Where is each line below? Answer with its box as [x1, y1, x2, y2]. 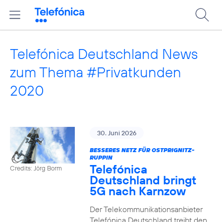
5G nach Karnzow [89, 183, 186, 198]
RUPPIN [89, 154, 112, 161]
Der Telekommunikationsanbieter [89, 204, 203, 214]
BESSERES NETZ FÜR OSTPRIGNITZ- [89, 146, 194, 154]
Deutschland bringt [89, 172, 196, 187]
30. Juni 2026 [97, 129, 136, 137]
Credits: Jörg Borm [10, 164, 62, 172]
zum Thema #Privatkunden [10, 63, 181, 81]
